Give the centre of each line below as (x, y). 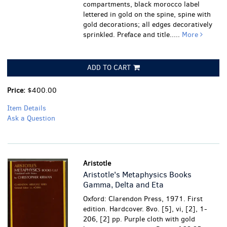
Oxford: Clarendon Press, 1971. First (143, 199)
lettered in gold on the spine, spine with (147, 14)
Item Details (27, 108)
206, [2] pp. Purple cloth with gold (139, 219)
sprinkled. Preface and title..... (133, 35)
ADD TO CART (109, 68)
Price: (17, 90)
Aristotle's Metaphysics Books (138, 175)
